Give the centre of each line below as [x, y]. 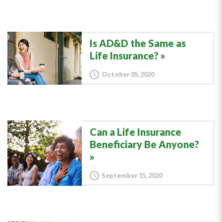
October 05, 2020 [128, 74]
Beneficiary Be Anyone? [144, 144]
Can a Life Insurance [136, 132]
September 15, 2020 [132, 175]
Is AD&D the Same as [138, 43]
